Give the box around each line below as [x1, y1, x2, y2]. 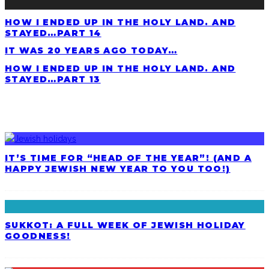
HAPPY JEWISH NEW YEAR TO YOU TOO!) [5, 163, 231, 174]
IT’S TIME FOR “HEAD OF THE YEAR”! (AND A [5, 152, 252, 163]
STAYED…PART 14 [5, 27, 101, 38]
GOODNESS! [5, 231, 71, 242]
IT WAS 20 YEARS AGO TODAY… [5, 45, 178, 56]
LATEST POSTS [5, 113, 88, 124]
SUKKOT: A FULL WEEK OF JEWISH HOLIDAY [5, 220, 246, 231]
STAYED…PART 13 [5, 73, 101, 85]
